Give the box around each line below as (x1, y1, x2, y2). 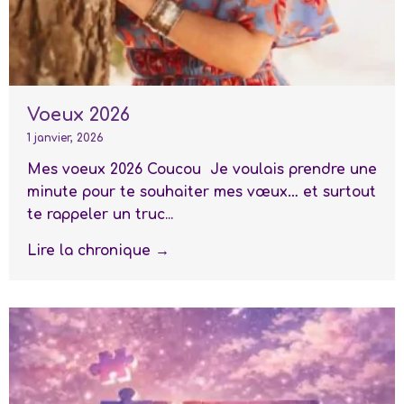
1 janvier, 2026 (27, 131, 104, 144)
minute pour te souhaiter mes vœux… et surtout (27, 183, 376, 200)
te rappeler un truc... (27, 206, 173, 223)
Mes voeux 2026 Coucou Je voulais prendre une (27, 161, 377, 178)
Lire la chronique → (27, 242, 170, 259)
